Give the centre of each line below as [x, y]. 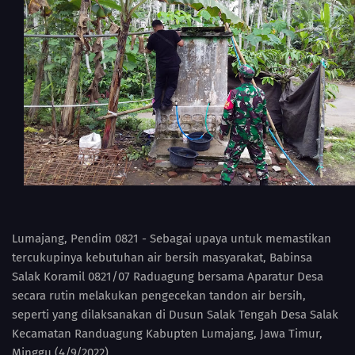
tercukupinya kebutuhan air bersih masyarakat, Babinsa [162, 257]
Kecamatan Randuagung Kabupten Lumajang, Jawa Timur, [167, 333]
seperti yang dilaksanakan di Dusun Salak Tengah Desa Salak [175, 314]
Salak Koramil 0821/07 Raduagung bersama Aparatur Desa [168, 276]
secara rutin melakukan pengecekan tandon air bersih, [159, 295]
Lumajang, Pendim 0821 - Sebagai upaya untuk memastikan [172, 238]
